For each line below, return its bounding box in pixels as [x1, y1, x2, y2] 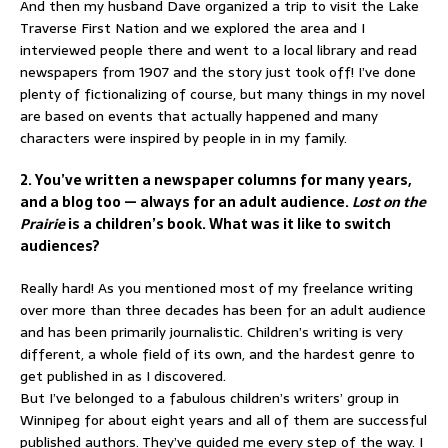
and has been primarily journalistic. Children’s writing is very [20, 320, 403, 343]
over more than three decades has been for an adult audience [20, 298, 426, 321]
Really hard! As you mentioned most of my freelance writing [20, 276, 413, 299]
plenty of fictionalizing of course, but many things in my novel [20, 82, 425, 105]
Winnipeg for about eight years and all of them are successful [20, 408, 427, 431]
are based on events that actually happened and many [20, 104, 378, 127]
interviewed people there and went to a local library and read [20, 38, 417, 61]
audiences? [20, 234, 100, 257]
